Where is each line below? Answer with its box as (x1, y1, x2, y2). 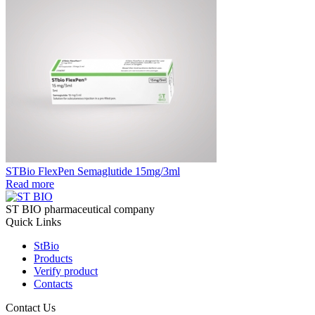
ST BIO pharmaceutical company (6, 202, 155, 215)
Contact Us (6, 301, 56, 314)
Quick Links (6, 215, 61, 228)
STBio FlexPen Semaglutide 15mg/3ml (6, 165, 180, 177)
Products (34, 252, 72, 264)
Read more (6, 177, 54, 190)
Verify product (34, 264, 98, 277)
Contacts (34, 277, 72, 290)
